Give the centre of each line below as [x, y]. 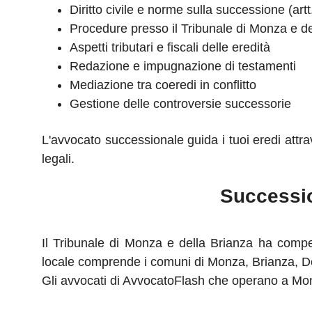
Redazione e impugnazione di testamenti [183, 66]
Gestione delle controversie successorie [180, 104]
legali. [58, 159]
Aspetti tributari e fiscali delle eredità [170, 47]
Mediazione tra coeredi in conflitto [163, 85]
